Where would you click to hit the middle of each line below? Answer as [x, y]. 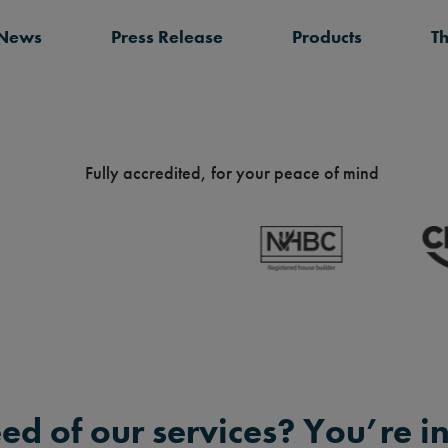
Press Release [166, 37]
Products [326, 37]
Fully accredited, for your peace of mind [231, 173]
